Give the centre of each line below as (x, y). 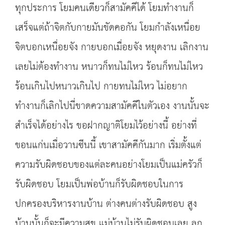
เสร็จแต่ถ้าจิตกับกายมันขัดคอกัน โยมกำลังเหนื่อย (108, 28)
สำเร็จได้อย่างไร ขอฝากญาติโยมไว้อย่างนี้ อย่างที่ (106, 126)
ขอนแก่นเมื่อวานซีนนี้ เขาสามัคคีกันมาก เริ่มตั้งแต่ (108, 145)
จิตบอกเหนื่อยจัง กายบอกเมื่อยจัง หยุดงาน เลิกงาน (112, 47)
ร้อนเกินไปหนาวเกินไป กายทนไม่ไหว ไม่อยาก (101, 87)
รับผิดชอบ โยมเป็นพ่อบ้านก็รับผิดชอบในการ (99, 185)
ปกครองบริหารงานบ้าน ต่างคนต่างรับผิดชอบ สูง (106, 204)
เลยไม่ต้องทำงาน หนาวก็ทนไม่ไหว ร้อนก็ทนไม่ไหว (109, 67)
